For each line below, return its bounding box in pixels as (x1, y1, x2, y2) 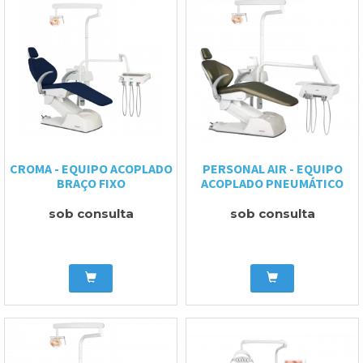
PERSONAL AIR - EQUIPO (202, 160, 343, 177)
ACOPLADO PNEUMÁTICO (201, 174, 344, 191)
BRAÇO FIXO (56, 174, 126, 191)
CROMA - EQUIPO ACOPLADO (9, 160, 173, 177)
